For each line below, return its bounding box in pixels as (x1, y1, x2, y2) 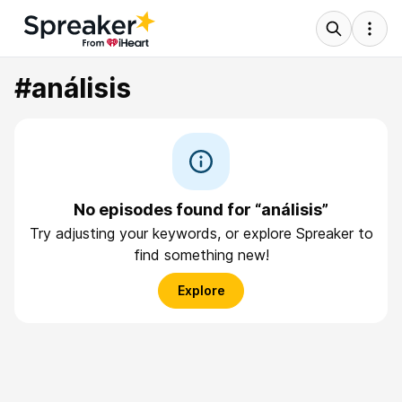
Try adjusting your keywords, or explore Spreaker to (29, 224, 373, 242)
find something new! (133, 246, 269, 264)
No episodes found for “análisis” (74, 200, 328, 219)
